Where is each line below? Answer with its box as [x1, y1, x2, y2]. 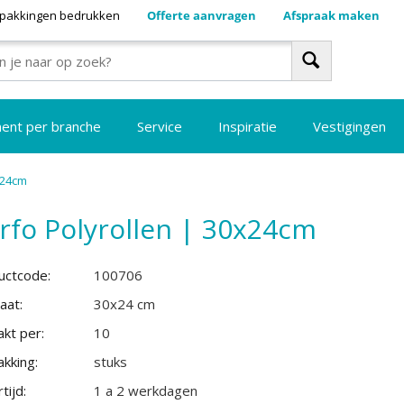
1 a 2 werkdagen [94, 381, 197, 399]
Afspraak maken [282, 7, 380, 23]
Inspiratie [218, 117, 278, 135]
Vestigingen [313, 117, 387, 135]
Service [137, 117, 183, 135]
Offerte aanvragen [146, 7, 256, 23]
